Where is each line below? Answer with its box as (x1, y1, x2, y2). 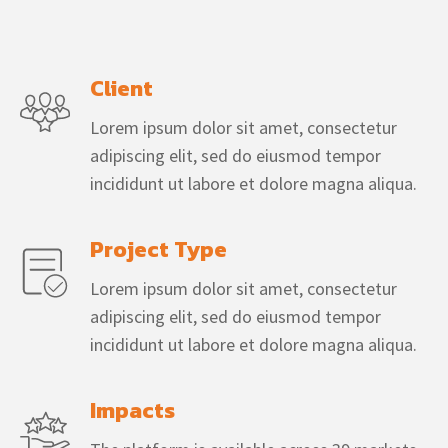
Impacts (90, 394, 175, 427)
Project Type (90, 233, 227, 266)
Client (90, 72, 153, 105)
